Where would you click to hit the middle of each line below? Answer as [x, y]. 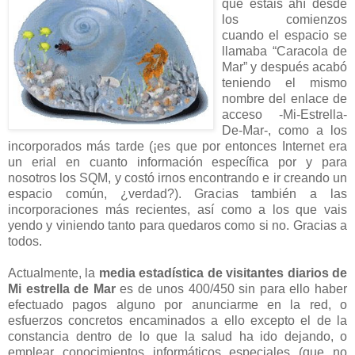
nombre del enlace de [284, 99]
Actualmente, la [53, 273]
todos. [25, 242]
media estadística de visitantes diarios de [223, 273]
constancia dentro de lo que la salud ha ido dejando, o [177, 337]
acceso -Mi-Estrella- [284, 115]
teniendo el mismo [284, 83]
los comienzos [284, 20]
